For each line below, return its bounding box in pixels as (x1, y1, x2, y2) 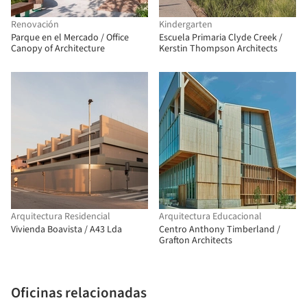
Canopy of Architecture (11, 42, 105, 56)
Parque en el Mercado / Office (11, 31, 129, 45)
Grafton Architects (159, 234, 232, 247)
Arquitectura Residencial (11, 210, 110, 223)
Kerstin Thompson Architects (159, 42, 278, 56)
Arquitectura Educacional (159, 210, 262, 223)
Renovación (11, 18, 59, 32)
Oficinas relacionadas (11, 282, 147, 303)
